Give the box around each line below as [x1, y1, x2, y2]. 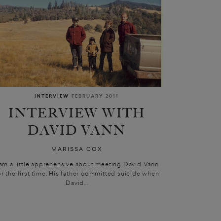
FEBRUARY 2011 [72, 92, 119, 100]
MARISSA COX [51, 145, 103, 153]
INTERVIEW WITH [8, 106, 146, 121]
